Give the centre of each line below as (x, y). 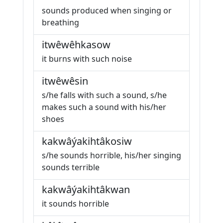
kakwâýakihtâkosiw (87, 141)
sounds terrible (71, 167)
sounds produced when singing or (107, 10)
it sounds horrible (75, 204)
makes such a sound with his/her (104, 107)
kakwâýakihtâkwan (86, 189)
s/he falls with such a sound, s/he (104, 95)
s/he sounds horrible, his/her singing (111, 155)
